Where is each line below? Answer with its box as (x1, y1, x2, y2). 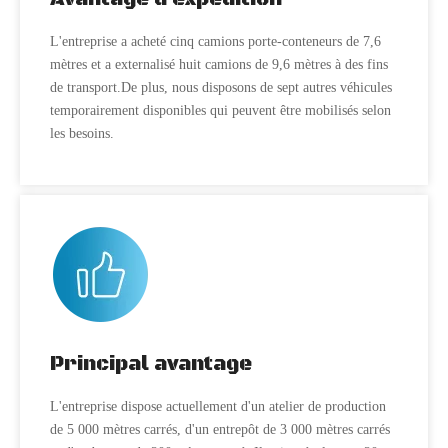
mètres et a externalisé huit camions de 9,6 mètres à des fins (50, 57, 388, 72)
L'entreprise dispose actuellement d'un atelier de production (50, 399, 386, 414)
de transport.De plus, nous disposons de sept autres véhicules (50, 80, 392, 95)
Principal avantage (50, 352, 252, 377)
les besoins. (50, 126, 114, 141)
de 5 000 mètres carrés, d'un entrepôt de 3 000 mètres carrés (50, 422, 390, 437)
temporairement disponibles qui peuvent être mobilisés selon (50, 103, 391, 118)
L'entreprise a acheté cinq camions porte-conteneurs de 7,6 (50, 34, 381, 49)
